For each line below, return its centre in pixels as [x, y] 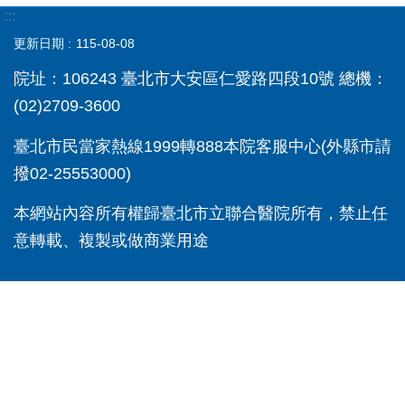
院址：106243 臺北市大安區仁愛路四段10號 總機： [201, 79]
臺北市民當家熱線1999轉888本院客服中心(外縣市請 [202, 146]
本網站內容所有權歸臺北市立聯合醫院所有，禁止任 [201, 214]
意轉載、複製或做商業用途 [111, 241]
